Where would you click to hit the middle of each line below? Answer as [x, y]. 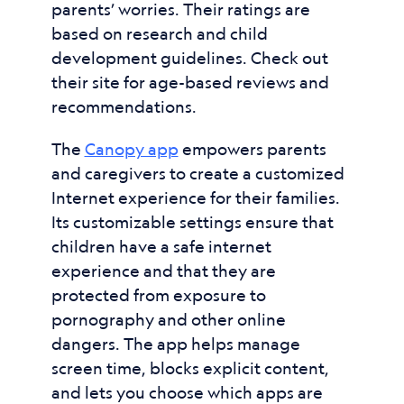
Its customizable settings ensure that [192, 222]
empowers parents [252, 149]
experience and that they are [163, 271]
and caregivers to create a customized [197, 173]
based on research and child [159, 33]
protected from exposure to [158, 295]
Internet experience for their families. [195, 197]
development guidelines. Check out [189, 58]
